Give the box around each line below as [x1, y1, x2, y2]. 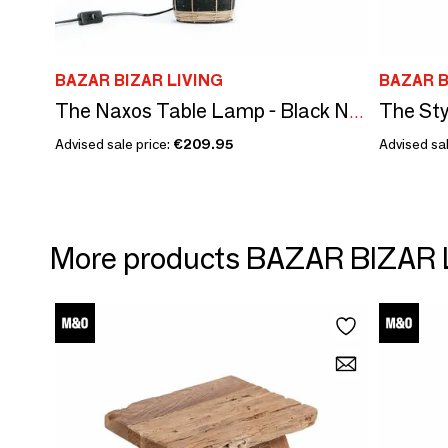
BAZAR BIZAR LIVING [55, 70, 223, 90]
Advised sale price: [55, 134, 173, 153]
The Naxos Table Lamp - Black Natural [349, 102, 364, 122]
